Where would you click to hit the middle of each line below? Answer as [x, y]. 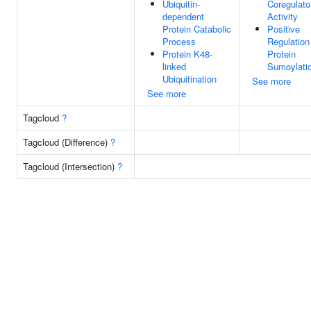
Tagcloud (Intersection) [70, 166]
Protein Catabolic [197, 29]
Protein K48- [187, 54]
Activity [283, 16]
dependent [183, 16]
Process [179, 41]
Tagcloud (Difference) [67, 142]
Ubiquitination [190, 79]
